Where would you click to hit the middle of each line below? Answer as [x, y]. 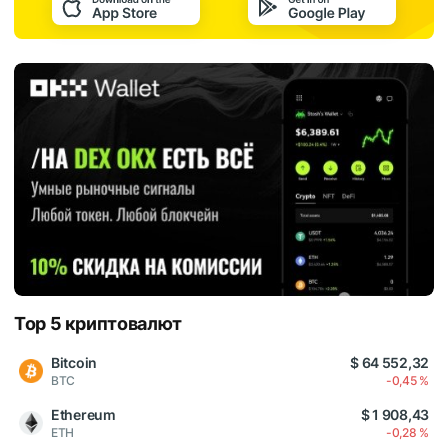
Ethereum [83, 415]
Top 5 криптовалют [98, 324]
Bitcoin [74, 363]
